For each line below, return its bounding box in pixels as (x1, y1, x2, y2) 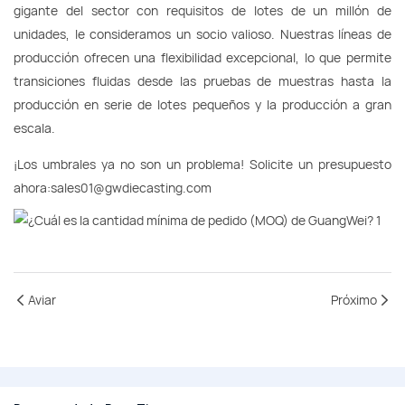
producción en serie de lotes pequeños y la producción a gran (14, 96, 391, 114)
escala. (14, 119, 55, 137)
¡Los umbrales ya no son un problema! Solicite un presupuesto (14, 155, 391, 174)
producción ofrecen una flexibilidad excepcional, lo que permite (14, 49, 391, 67)
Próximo (331, 291, 377, 309)
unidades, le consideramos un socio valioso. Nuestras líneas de (14, 25, 391, 43)
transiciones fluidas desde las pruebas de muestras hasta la (14, 72, 391, 90)
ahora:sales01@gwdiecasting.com (14, 179, 212, 197)
